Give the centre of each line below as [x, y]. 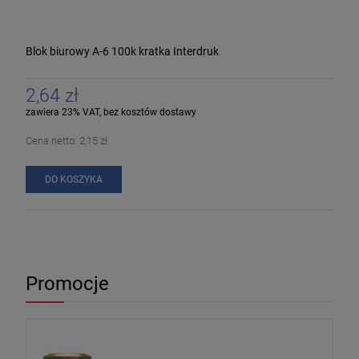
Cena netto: [52, 140]
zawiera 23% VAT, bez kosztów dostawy [111, 112]
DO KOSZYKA [74, 179]
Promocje [67, 283]
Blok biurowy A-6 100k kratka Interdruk [122, 51]
